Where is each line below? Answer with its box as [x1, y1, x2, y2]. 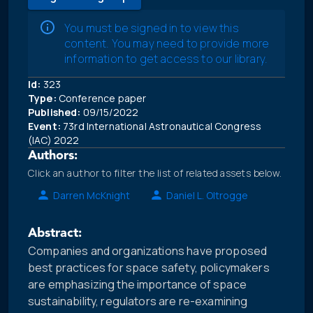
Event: [28, 119, 61, 133]
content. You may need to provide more [64, 36, 270, 52]
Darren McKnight [53, 188, 130, 202]
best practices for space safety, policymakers [28, 260, 270, 276]
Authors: [28, 150, 78, 163]
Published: [28, 105, 81, 119]
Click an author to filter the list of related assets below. [28, 166, 282, 180]
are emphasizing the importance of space [28, 277, 247, 293]
